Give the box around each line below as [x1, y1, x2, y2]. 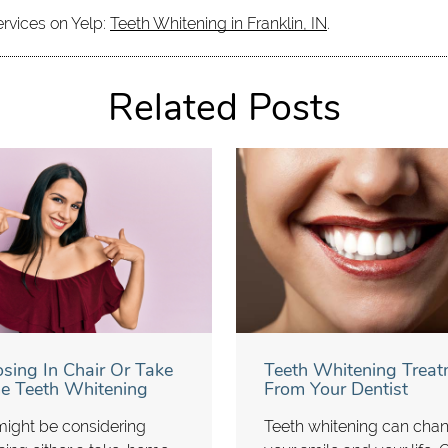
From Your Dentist [263, 377, 408, 402]
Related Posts [107, 82, 341, 133]
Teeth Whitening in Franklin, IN [110, 14, 328, 33]
